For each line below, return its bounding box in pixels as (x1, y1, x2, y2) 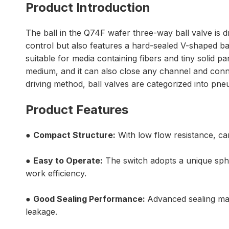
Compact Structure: (33, 130, 116, 140)
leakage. (26, 207, 57, 217)
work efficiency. (26, 168, 86, 178)
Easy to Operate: (33, 155, 103, 166)
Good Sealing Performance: (33, 194, 147, 204)
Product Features (26, 102, 128, 117)
